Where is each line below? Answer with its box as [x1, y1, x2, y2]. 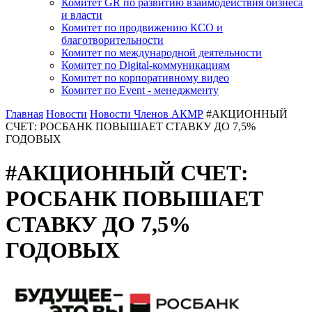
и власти [61, 9, 102, 21]
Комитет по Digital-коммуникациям [61, 59, 230, 71]
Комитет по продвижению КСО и [61, 22, 223, 33]
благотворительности [61, 34, 164, 46]
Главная [6, 108, 43, 120]
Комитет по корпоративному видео [61, 72, 229, 84]
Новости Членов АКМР [90, 108, 203, 120]
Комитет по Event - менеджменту [61, 84, 219, 96]
